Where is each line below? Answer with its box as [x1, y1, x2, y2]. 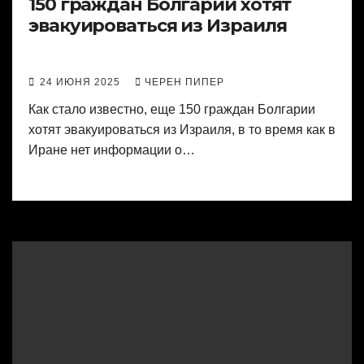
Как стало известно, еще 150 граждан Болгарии [28, 102, 315, 117]
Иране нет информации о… [28, 143, 195, 158]
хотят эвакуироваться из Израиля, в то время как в [28, 123, 336, 137]
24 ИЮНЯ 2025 [40, 76, 123, 89]
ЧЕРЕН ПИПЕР [145, 76, 224, 89]
